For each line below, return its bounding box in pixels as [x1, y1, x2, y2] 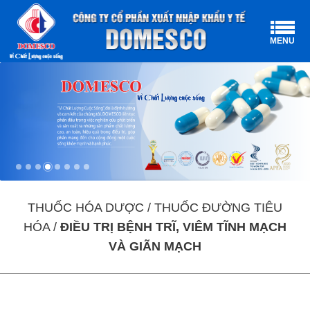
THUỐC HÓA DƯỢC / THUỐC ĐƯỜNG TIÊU [28, 201, 282, 215]
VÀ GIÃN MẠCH [109, 239, 201, 254]
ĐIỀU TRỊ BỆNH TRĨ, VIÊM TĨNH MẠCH [60, 220, 286, 235]
